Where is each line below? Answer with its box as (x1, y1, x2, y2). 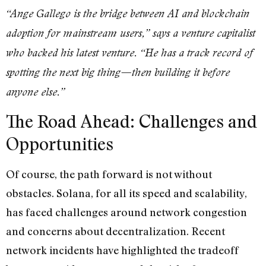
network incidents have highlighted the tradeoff (6, 243, 239, 257)
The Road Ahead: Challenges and (6, 110, 257, 132)
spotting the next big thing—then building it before (6, 66, 230, 79)
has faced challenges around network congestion (6, 205, 247, 219)
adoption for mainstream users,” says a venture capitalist (6, 27, 255, 40)
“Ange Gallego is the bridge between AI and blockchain (6, 7, 249, 20)
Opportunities (6, 133, 113, 155)
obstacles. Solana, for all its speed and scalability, (6, 186, 247, 200)
